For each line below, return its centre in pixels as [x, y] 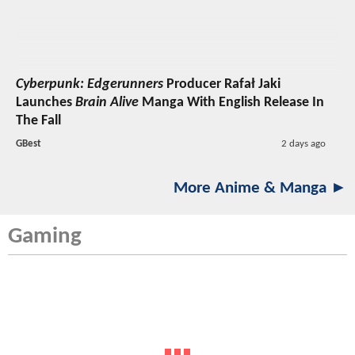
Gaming [45, 236]
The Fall [38, 120]
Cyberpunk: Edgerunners [90, 84]
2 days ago [303, 143]
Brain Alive [107, 102]
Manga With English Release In [231, 102]
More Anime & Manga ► [260, 188]
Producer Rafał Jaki [222, 84]
